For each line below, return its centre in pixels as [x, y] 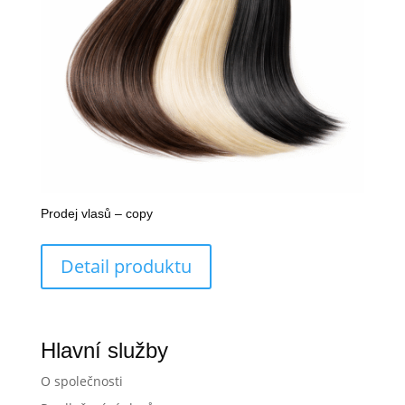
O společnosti [81, 381]
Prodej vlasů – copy [96, 214]
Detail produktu [126, 267]
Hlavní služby [104, 350]
